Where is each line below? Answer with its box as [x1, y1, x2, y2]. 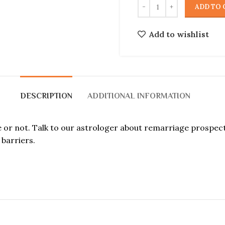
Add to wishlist [149, 29, 209, 39]
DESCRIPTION [20, 91, 72, 100]
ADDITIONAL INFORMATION [87, 91, 190, 100]
